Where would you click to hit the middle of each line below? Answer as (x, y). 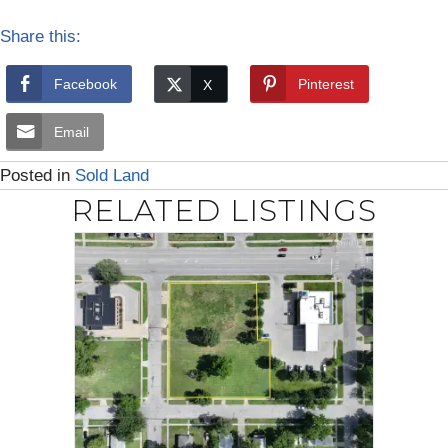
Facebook (85, 83)
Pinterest (326, 83)
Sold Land (112, 175)
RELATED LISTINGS (224, 210)
